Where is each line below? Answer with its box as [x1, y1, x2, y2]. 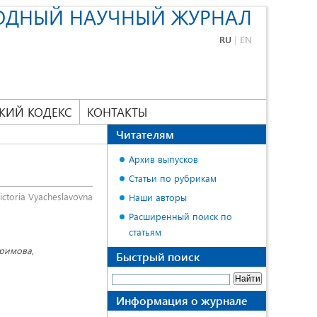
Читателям [116, 127, 174, 142]
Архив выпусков [129, 153, 198, 165]
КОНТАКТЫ [87, 104, 147, 120]
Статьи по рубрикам [129, 172, 217, 184]
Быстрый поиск [116, 249, 200, 264]
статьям [129, 226, 161, 238]
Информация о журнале [116, 293, 248, 308]
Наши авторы [129, 191, 187, 203]
